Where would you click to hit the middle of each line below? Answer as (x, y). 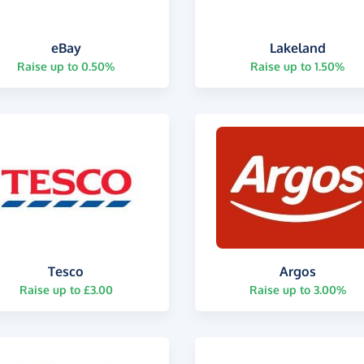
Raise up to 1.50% (298, 66)
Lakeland (297, 48)
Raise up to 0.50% (66, 66)
